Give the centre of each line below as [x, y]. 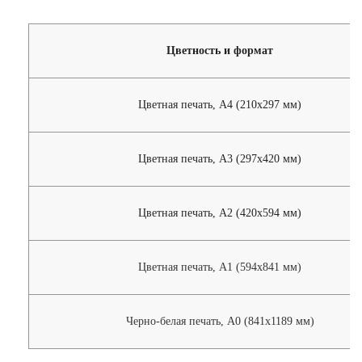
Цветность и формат [220, 51]
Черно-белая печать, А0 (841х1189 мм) [220, 322]
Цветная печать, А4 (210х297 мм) [220, 105]
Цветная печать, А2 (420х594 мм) [220, 213]
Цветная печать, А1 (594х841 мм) [220, 267]
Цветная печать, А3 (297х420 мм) [220, 159]
